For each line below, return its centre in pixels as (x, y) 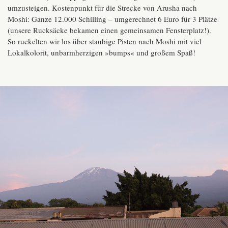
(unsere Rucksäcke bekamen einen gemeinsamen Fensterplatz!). (109, 30)
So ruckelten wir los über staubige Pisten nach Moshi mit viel (105, 41)
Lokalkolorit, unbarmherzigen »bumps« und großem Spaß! (102, 53)
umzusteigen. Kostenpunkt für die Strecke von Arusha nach (102, 8)
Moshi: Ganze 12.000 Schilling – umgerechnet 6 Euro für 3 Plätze (112, 19)
